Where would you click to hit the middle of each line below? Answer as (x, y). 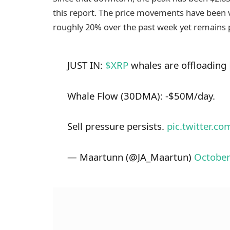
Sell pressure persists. (117, 126)
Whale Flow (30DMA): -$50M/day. (141, 95)
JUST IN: (86, 65)
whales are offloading (178, 65)
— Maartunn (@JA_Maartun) (130, 157)
